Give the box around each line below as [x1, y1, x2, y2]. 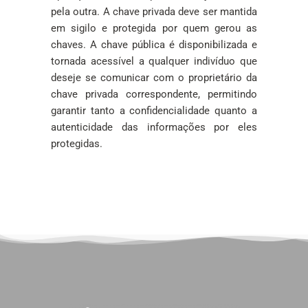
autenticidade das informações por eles [51, 120, 257, 133]
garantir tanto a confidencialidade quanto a [51, 104, 257, 117]
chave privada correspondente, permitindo [51, 87, 257, 100]
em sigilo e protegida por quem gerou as [51, 21, 257, 34]
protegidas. [51, 137, 102, 150]
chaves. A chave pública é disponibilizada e [51, 38, 257, 51]
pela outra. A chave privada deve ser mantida [51, 5, 257, 18]
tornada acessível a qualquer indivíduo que [51, 54, 257, 67]
